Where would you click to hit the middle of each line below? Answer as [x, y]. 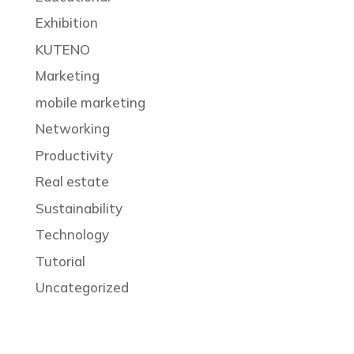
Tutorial [60, 261]
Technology [72, 235]
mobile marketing [90, 102]
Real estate [72, 182]
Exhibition [66, 23]
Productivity [74, 155]
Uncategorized [82, 288]
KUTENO [62, 49]
